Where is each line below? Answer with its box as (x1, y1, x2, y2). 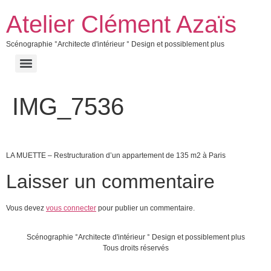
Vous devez (6, 203, 46, 212)
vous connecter (46, 203, 96, 212)
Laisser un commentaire (6, 170, 215, 192)
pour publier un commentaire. (96, 203, 195, 212)
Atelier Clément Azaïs (6, 11, 237, 38)
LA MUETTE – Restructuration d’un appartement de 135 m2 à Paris (6, 151, 226, 160)
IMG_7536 (12, 93, 124, 120)
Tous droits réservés (102, 244, 169, 253)
